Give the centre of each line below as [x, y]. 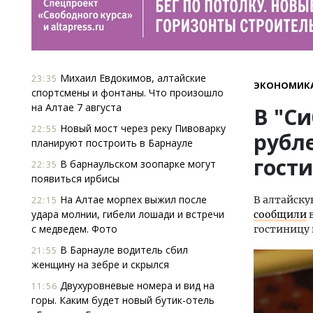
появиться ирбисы [75, 179]
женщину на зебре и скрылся [100, 264]
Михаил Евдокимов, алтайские [132, 78]
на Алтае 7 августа [77, 107]
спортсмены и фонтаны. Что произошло [128, 93]
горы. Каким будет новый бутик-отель [123, 300]
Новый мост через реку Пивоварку [141, 128]
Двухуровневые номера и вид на [136, 285]
